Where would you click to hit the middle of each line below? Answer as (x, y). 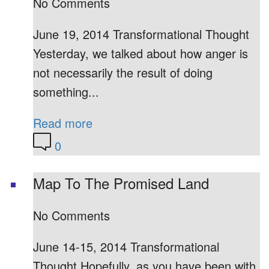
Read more (63, 123)
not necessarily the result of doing (123, 73)
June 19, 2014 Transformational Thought (141, 34)
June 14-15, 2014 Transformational (126, 246)
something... (66, 92)
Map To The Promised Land (121, 183)
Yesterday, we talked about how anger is (141, 53)
